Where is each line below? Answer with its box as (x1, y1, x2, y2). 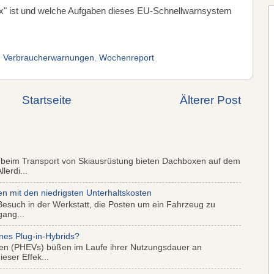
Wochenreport (99, 53, 154, 62)
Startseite (21, 93, 72, 106)
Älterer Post (180, 93, 241, 106)
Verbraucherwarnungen (3, 53, 94, 62)
